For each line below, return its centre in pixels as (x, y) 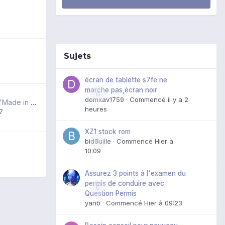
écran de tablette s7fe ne (126, 80)
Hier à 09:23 (163, 203)
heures (96, 109)
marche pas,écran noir (121, 90)
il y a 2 (178, 99)
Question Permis (111, 193)
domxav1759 (104, 99)
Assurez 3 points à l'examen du (135, 173)
